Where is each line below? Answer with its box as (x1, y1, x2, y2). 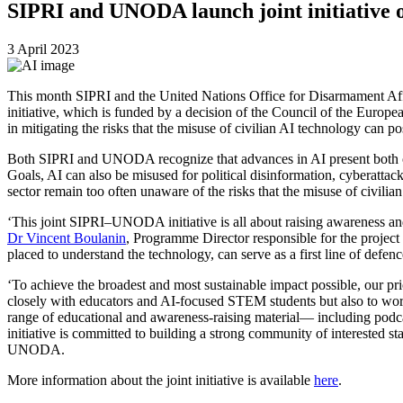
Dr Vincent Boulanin (7, 229, 126, 246)
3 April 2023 (7, 40, 79, 57)
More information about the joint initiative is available (7, 372, 314, 388)
